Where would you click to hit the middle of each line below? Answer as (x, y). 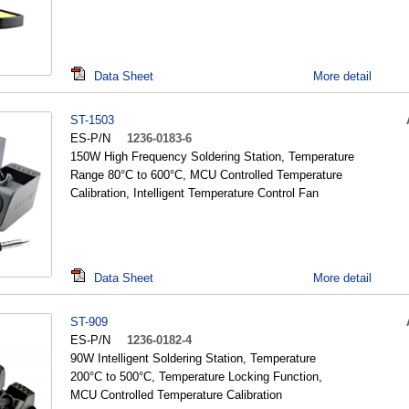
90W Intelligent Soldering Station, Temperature (193, 358)
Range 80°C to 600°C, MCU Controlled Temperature (206, 175)
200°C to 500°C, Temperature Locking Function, (196, 377)
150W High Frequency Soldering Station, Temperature (212, 157)
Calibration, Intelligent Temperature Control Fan (194, 193)
